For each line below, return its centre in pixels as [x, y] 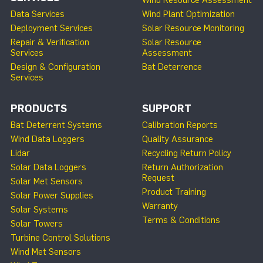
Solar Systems [39, 210]
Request [158, 178]
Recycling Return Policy [187, 153]
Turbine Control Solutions [60, 238]
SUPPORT [167, 109]
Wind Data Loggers [48, 139]
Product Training [174, 192]
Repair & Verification [50, 42]
